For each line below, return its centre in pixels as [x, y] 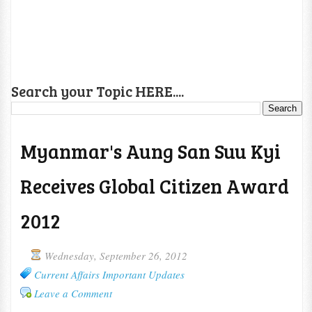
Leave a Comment [73, 293]
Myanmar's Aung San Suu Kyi [150, 151]
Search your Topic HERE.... [97, 91]
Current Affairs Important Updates [109, 274]
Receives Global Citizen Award [154, 186]
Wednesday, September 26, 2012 [116, 256]
